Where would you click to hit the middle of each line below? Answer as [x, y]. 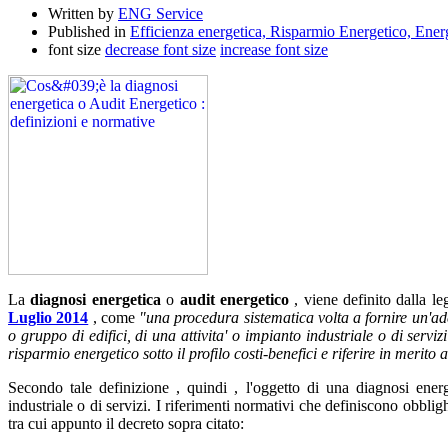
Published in [87, 31]
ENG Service [160, 13]
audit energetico [234, 299]
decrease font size [160, 49]
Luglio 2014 [48, 317]
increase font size [274, 49]
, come [116, 317]
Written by [83, 13]
